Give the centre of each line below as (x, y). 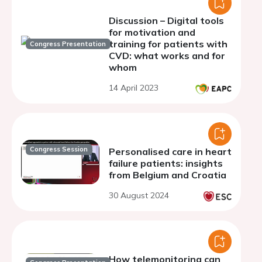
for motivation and (152, 32)
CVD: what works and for (167, 56)
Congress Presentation (68, 44)
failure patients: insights (166, 163)
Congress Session (59, 149)
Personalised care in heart (170, 151)
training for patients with (168, 44)
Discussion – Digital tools (166, 20)
